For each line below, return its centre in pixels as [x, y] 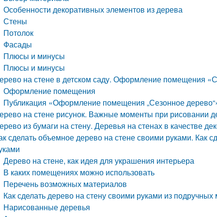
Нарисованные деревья [47, 207]
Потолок [19, 33]
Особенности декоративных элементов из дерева [93, 9]
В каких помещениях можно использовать [79, 172]
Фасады [18, 44]
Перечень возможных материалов [65, 184]
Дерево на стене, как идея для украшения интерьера [99, 161]
